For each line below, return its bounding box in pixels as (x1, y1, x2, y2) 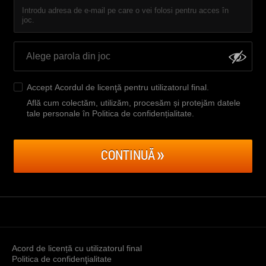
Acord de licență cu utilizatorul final (12, 243, 142, 253)
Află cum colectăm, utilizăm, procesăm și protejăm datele (27, 98, 240, 107)
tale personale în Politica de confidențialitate (27, 109, 192, 118)
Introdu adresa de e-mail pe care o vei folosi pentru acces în (22, 6, 229, 15)
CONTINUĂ (100, 146, 155, 163)
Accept (27, 83, 55, 92)
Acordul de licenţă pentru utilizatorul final (55, 83, 207, 92)
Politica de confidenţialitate (12, 254, 112, 264)
